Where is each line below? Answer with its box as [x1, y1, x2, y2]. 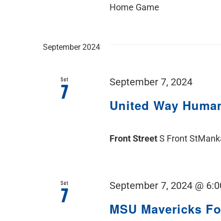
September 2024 [43, 42, 100, 52]
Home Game [110, 1, 160, 12]
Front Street [110, 133, 160, 144]
